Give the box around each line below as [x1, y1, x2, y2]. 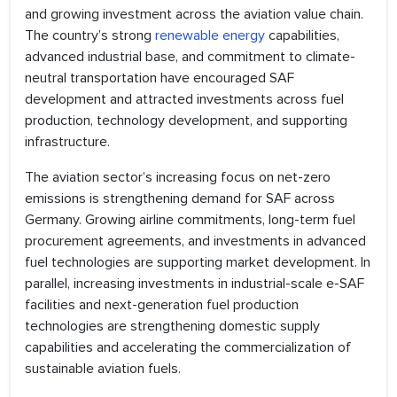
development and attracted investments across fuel [25, 90, 344, 109]
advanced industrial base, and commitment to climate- [25, 48, 355, 66]
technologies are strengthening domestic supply [25, 317, 320, 336]
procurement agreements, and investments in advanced [25, 232, 366, 251]
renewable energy [155, 27, 265, 45]
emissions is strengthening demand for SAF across [25, 190, 335, 208]
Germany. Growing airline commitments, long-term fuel [25, 211, 355, 230]
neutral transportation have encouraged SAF [25, 69, 294, 88]
